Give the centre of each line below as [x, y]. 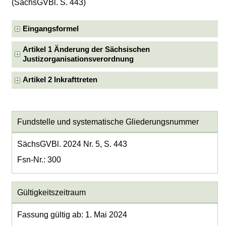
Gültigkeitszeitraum [51, 192]
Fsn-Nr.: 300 [39, 160]
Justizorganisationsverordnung [78, 59]
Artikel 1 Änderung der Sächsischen [87, 49]
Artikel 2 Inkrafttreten [60, 80]
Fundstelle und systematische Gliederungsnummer [108, 122]
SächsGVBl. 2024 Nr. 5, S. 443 [72, 144]
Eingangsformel [51, 29]
